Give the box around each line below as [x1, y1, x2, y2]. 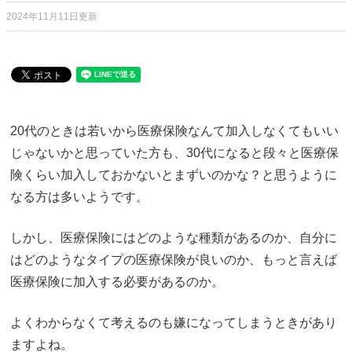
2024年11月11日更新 [6, 11, 97, 22]
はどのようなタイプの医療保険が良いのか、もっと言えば [10, 253, 337, 266]
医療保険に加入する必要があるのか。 [10, 275, 224, 288]
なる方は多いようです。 [10, 190, 148, 203]
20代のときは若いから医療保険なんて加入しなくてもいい [10, 124, 339, 137]
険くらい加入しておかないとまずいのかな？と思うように [10, 168, 337, 181]
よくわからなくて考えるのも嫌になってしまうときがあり [10, 316, 337, 329]
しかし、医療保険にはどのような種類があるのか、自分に [10, 231, 337, 244]
